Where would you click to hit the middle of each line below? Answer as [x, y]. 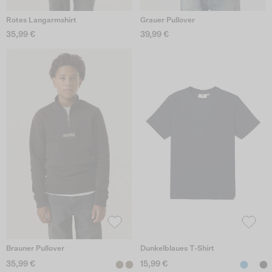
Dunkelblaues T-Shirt [177, 249]
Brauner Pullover [35, 249]
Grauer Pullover [167, 21]
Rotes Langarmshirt [41, 21]
